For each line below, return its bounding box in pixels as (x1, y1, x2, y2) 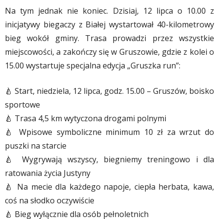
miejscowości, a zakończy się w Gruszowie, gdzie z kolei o (5, 46, 214, 58)
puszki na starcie (5, 140, 66, 152)
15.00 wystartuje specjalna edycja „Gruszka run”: (5, 60, 180, 71)
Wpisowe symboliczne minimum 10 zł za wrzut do (15, 127, 215, 138)
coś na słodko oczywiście (5, 195, 94, 206)
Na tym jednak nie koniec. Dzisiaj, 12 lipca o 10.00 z (5, 5, 214, 17)
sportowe (5, 99, 40, 110)
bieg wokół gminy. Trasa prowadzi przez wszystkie (5, 33, 214, 44)
